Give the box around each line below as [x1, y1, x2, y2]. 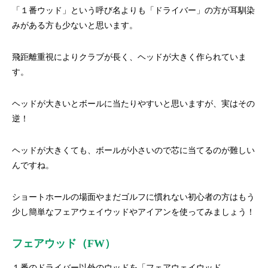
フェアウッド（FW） [12, 237, 115, 249]
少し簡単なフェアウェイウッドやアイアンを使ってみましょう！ [12, 208, 255, 217]
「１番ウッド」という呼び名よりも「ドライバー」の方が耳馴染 [12, 6, 255, 15]
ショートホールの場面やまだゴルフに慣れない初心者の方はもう [12, 193, 255, 202]
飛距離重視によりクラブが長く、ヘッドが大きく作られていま [12, 53, 246, 62]
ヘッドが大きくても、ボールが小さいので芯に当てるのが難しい [12, 146, 255, 155]
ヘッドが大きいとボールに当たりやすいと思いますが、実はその [12, 99, 255, 108]
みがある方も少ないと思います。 [12, 21, 138, 30]
